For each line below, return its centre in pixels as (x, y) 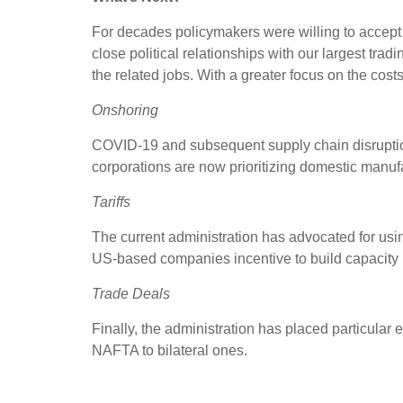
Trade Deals (131, 293)
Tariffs (111, 201)
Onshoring (125, 110)
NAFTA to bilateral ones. (170, 350)
